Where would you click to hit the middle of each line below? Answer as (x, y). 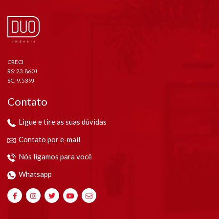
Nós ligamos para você (55, 157)
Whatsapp (35, 174)
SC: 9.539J (21, 81)
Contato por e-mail (49, 140)
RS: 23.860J (22, 71)
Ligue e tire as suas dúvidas (63, 122)
